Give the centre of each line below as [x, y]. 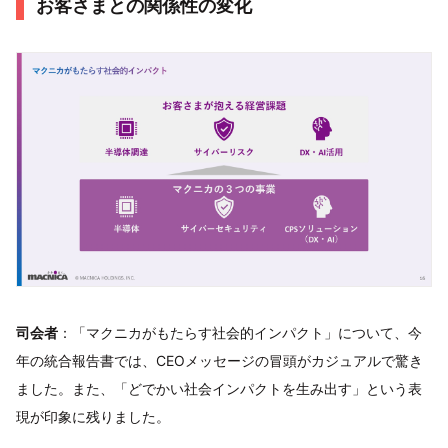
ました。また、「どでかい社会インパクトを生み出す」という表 [219, 388]
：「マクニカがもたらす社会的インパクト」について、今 [240, 332]
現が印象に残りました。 [93, 416]
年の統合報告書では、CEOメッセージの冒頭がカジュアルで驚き [219, 360]
